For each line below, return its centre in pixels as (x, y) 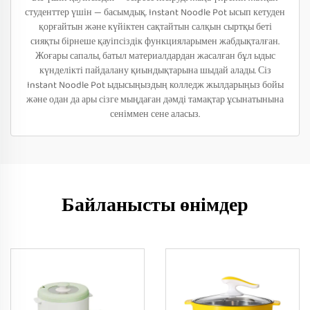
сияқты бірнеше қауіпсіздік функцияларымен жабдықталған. (155, 42)
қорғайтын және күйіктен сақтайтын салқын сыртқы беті (155, 27)
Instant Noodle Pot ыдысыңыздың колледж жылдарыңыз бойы (155, 85)
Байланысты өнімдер (155, 206)
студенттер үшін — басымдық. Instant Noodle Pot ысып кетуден (155, 12)
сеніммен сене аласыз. (155, 114)
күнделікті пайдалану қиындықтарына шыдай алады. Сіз (155, 71)
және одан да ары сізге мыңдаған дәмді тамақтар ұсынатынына (155, 100)
